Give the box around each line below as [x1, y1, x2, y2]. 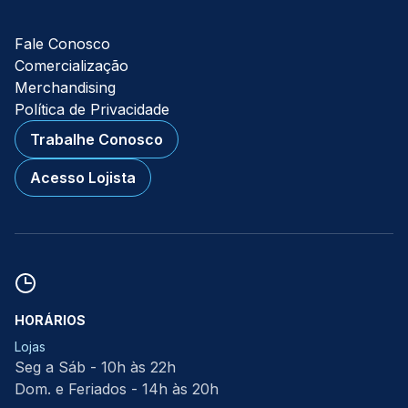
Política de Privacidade [15, 100, 169, 118]
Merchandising [15, 78, 116, 97]
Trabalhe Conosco [30, 130, 163, 148]
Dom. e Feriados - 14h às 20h [15, 380, 219, 398]
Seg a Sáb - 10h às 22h [15, 358, 176, 376]
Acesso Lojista [30, 168, 136, 187]
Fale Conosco [15, 35, 110, 53]
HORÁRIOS [15, 312, 86, 328]
